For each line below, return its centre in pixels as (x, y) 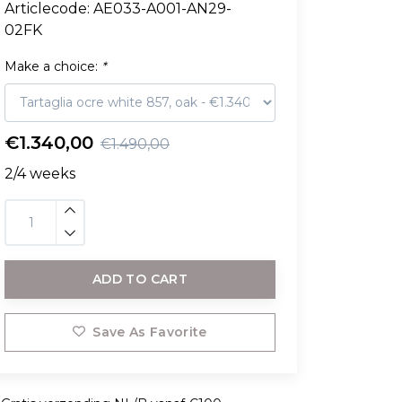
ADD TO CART (140, 279)
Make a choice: (53, 66)
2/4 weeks (40, 173)
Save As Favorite (150, 332)
